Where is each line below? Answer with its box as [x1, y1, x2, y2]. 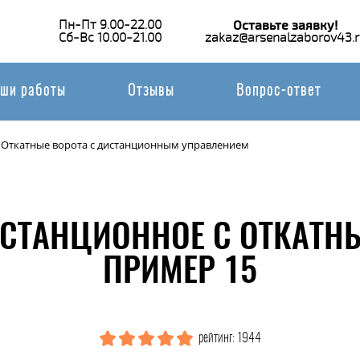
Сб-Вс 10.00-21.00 [58, 29, 162, 46]
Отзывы [127, 84, 174, 99]
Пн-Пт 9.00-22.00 [58, 16, 162, 33]
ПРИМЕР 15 [103, 256, 257, 289]
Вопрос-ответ [236, 84, 322, 99]
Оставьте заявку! [233, 16, 338, 34]
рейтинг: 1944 [195, 332, 261, 345]
